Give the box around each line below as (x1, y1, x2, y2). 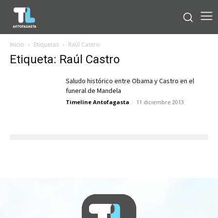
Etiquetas (34, 40, 59, 49)
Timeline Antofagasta (66, 98, 129, 106)
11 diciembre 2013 (136, 98, 184, 106)
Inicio (10, 40, 24, 49)
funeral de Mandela (66, 86, 121, 96)
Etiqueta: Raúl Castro (10, 52, 120, 66)
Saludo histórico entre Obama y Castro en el (66, 76, 194, 86)
